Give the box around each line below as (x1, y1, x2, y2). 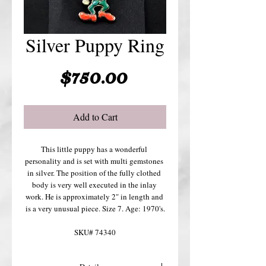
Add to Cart (72, 110, 118, 123)
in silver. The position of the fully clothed (27, 167, 161, 178)
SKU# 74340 (74, 227, 116, 237)
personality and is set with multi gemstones (25, 156, 163, 166)
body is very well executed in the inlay (31, 179, 157, 190)
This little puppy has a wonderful (41, 144, 147, 154)
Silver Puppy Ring (26, 32, 164, 58)
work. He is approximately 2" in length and (25, 191, 163, 202)
